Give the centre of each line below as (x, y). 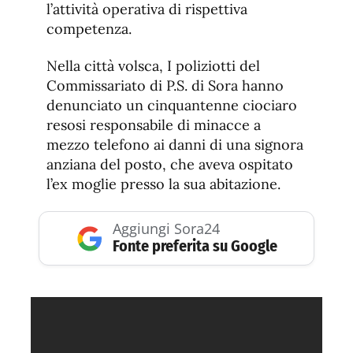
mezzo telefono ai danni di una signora (175, 145)
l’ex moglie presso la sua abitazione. (163, 184)
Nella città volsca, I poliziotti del (153, 66)
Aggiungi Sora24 (166, 229)
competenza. (89, 29)
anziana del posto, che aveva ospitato (170, 165)
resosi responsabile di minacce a (154, 125)
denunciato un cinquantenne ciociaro (172, 106)
